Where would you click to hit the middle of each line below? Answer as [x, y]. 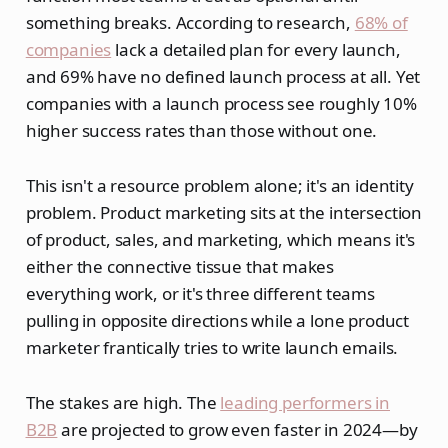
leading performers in [305, 402]
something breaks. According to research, [190, 22]
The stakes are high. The [123, 402]
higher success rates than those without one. [201, 130]
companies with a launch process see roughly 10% [221, 103]
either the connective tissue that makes [180, 266]
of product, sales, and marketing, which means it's [220, 239]
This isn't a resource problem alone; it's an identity [219, 185]
